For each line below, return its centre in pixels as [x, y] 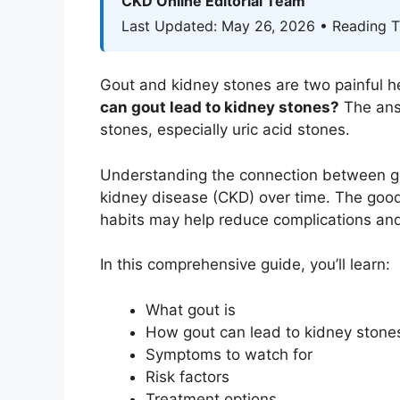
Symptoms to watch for [229, 354]
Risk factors [187, 376]
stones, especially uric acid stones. [225, 130]
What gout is [191, 309]
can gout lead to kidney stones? [220, 108]
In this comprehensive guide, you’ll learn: [245, 265]
